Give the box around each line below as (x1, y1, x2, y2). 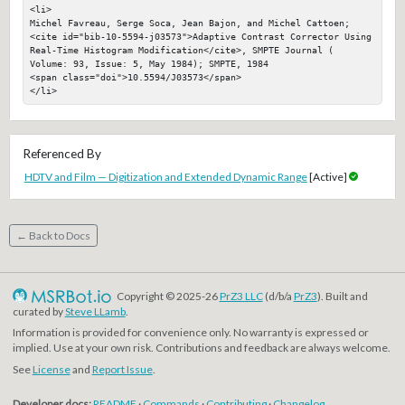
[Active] (306, 169, 349, 184)
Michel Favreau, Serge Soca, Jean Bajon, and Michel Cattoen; (29, 17, 350, 29)
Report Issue (91, 363, 153, 377)
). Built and (316, 288, 368, 303)
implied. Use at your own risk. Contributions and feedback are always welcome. (12, 341, 391, 355)
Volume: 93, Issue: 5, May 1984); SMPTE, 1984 (29, 58, 268, 70)
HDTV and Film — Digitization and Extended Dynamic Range (24, 169, 307, 184)
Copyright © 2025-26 (114, 288, 220, 303)
